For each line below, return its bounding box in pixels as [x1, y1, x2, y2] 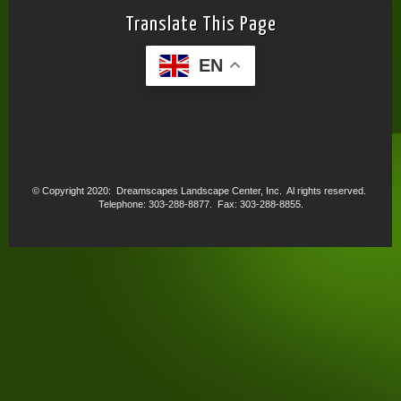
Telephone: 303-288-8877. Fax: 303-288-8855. [98, 198, 303, 209]
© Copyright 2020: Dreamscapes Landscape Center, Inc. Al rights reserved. [32, 184, 369, 196]
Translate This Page [124, 14, 277, 35]
